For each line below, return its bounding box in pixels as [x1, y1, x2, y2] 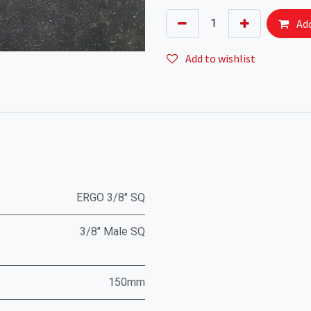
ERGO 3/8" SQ [76, 191, 145, 204]
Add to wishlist [185, 51, 255, 65]
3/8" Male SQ [80, 225, 145, 238]
